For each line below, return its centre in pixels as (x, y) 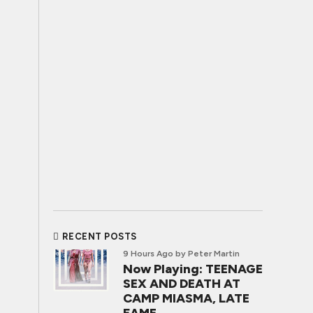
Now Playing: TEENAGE (193, 269)
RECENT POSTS (99, 236)
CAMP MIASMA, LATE (186, 298)
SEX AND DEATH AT (182, 284)
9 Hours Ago (148, 254)
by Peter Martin (208, 254)
